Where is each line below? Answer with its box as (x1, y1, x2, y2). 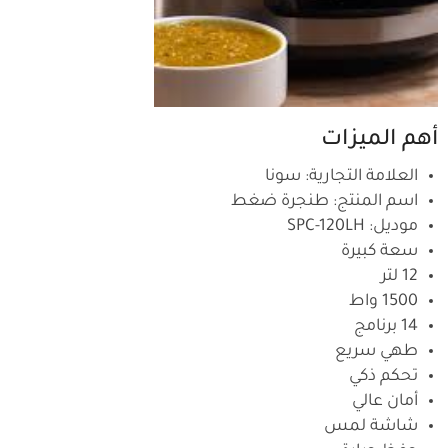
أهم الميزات (321, 129, 438, 154)
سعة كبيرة (341, 242, 418, 261)
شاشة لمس (324, 417, 418, 436)
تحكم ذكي (349, 367, 418, 386)
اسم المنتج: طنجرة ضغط (231, 192, 418, 211)
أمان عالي (352, 392, 418, 411)
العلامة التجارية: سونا (265, 167, 418, 186)
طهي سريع (335, 342, 418, 361)
